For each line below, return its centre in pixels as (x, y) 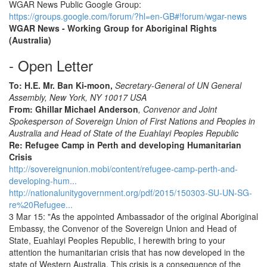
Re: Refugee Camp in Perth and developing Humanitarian (125, 145)
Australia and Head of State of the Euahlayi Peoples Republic (124, 133)
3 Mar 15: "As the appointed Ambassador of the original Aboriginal (133, 216)
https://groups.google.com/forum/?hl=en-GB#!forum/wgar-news (128, 16)
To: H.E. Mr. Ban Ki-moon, (61, 85)
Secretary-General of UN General (177, 85)
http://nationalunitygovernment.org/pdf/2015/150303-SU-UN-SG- (131, 193)
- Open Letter (51, 65)
